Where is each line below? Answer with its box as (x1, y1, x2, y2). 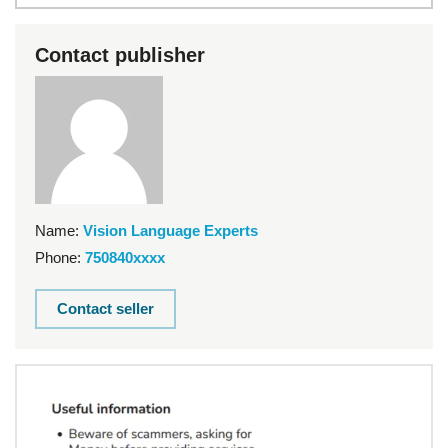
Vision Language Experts (83, 222, 258, 240)
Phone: (35, 249, 81, 267)
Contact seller (57, 300, 154, 318)
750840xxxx (85, 249, 165, 267)
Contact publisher (35, 44, 205, 67)
